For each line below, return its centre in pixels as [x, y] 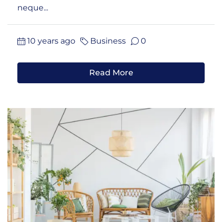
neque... [33, 8]
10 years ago [51, 41]
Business [108, 41]
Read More [111, 73]
